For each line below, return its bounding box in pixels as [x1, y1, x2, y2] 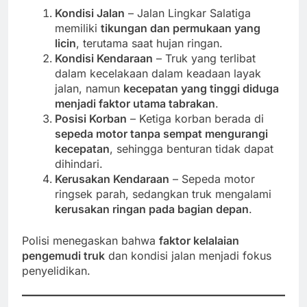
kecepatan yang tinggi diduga [123, 81, 279, 95]
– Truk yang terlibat [153, 51, 256, 65]
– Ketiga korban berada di [127, 111, 264, 125]
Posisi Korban [55, 111, 127, 125]
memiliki [55, 21, 101, 35]
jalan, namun [55, 81, 123, 95]
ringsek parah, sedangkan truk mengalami [55, 186, 271, 201]
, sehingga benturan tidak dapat [110, 141, 273, 156]
